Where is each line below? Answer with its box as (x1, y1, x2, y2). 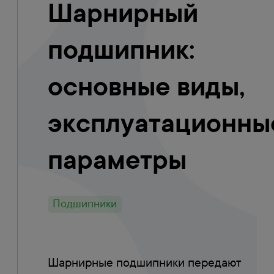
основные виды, (48, 67, 245, 104)
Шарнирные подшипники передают (48, 256, 241, 270)
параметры (48, 141, 187, 177)
